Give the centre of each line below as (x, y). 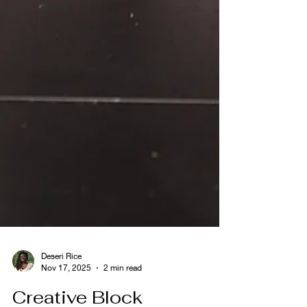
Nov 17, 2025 (66, 286)
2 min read (123, 286)
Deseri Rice (61, 274)
